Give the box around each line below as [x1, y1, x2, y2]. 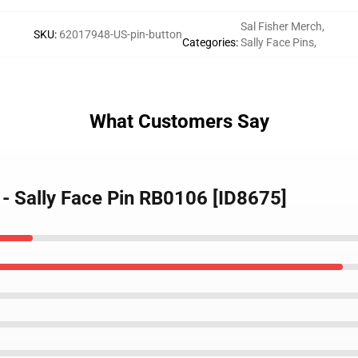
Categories [182, 36, 236, 49]
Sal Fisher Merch [241, 20, 322, 33]
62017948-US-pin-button [59, 28, 182, 41]
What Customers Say [89, 110, 269, 133]
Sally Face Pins [241, 36, 314, 49]
